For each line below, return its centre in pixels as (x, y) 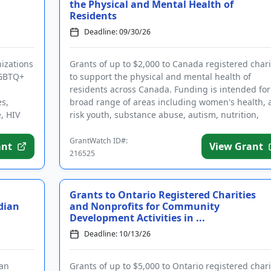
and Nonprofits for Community (144, 206)
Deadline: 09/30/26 (117, 32)
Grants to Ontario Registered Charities (162, 195)
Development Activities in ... (137, 218)
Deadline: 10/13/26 (117, 234)
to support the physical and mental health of (160, 77)
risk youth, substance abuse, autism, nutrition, (164, 115)
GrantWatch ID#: (98, 141)
